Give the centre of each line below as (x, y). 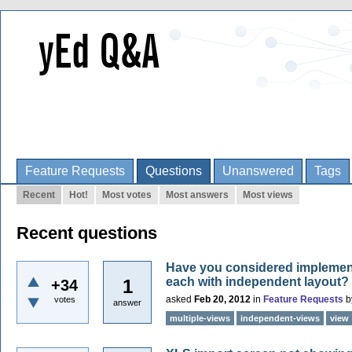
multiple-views (200, 318)
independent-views (280, 318)
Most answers (197, 195)
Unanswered (258, 171)
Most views (268, 195)
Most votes (127, 195)
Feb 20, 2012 (222, 299)
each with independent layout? (257, 282)
